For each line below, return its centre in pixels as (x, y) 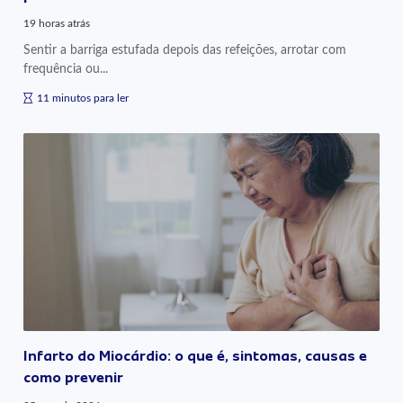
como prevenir (74, 377)
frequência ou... (66, 68)
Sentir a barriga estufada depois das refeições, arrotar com (185, 49)
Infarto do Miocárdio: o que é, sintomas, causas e (196, 356)
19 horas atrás (57, 23)
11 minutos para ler (83, 98)
